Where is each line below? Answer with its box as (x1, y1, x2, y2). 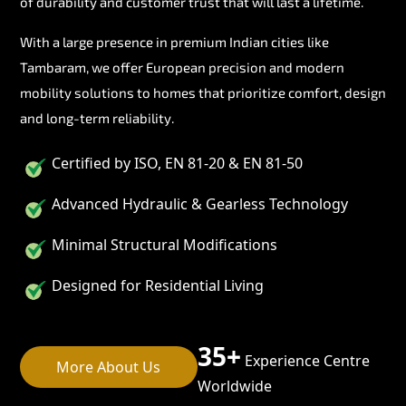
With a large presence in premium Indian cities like (20, 33, 329, 50)
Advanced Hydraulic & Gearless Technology (52, 193, 348, 214)
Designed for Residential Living (52, 275, 264, 295)
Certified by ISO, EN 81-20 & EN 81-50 (52, 152, 303, 173)
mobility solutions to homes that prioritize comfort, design (20, 83, 386, 101)
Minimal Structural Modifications (52, 234, 277, 255)
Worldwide (197, 375, 272, 396)
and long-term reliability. (20, 109, 174, 126)
